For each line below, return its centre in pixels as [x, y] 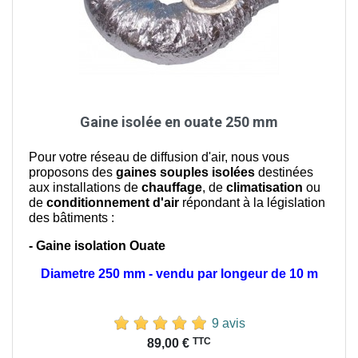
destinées [284, 172]
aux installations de [85, 187]
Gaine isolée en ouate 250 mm [179, 121]
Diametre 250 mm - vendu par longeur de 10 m [179, 273]
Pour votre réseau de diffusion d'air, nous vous [159, 157]
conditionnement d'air [113, 202]
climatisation [265, 187]
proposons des [72, 172]
